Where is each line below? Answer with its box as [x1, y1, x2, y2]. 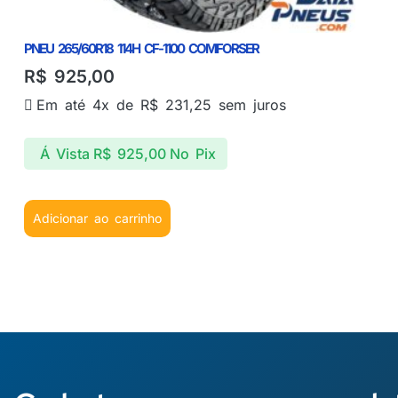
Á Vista [39, 144, 90, 163]
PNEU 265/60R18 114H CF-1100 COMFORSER [24, 40, 259, 58]
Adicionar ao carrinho [33, 211, 162, 227]
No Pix [169, 144, 216, 163]
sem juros [211, 95, 286, 114]
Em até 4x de [36, 95, 140, 114]
